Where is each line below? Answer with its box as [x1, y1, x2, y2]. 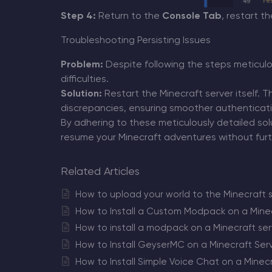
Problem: [60, 60, 103, 70]
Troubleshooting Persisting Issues [60, 36, 211, 46]
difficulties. [60, 75, 109, 85]
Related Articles [60, 166, 140, 178]
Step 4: [60, 12, 96, 22]
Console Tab [161, 12, 222, 22]
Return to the [95, 12, 162, 22]
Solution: [60, 89, 102, 100]
